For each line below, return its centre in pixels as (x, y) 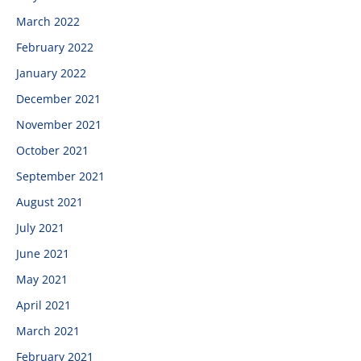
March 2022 (48, 21)
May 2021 (42, 279)
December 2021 (58, 99)
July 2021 (40, 228)
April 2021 (44, 305)
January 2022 (51, 73)
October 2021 (52, 150)
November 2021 (59, 124)
